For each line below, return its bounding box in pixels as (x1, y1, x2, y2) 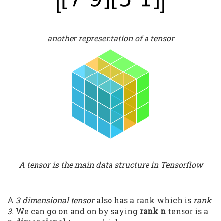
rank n (140, 205, 166, 216)
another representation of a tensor (47, 33, 174, 43)
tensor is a (166, 205, 208, 216)
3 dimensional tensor (16, 194, 94, 205)
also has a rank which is (94, 194, 193, 205)
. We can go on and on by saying (12, 205, 140, 216)
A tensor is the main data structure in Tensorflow (18, 159, 203, 170)
